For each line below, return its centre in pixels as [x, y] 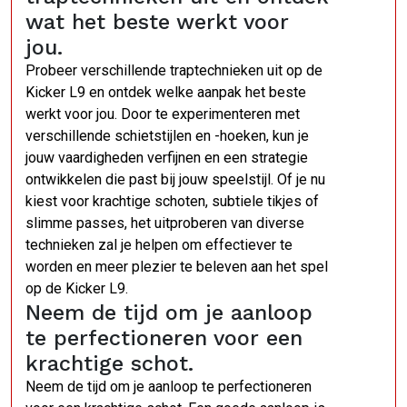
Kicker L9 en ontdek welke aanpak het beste [166, 92]
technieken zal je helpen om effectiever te [159, 245]
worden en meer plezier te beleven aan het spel [177, 267]
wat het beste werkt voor [157, 22]
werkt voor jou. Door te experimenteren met [163, 114]
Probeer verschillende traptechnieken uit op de [174, 70]
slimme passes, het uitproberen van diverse [165, 223]
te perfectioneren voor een [164, 338]
